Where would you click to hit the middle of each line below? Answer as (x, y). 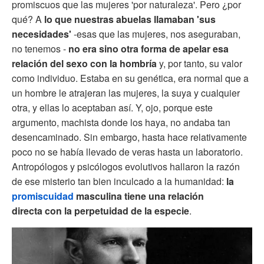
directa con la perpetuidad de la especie (100, 210)
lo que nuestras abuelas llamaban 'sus (129, 19)
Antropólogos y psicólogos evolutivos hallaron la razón (126, 166)
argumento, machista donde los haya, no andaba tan (121, 122)
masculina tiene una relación (139, 196)
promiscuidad (43, 196)
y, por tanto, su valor (199, 63)
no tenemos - (40, 48)
